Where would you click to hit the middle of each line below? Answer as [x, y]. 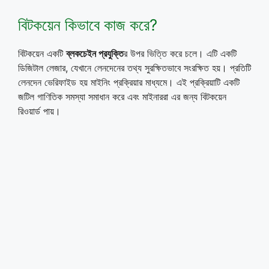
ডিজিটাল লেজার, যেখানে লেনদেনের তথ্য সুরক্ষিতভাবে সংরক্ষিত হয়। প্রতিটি [134, 68]
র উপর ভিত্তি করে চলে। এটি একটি [180, 53]
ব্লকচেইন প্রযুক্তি [95, 53]
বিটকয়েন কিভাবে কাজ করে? [88, 25]
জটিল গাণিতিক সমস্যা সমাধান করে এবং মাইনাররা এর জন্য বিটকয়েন [122, 96]
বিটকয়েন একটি [42, 53]
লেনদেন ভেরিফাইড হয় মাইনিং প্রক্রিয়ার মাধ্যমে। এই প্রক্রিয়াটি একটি [129, 82]
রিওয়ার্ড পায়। [39, 111]
